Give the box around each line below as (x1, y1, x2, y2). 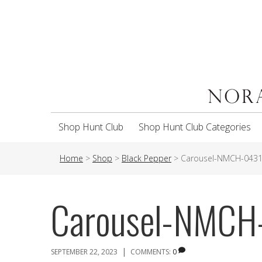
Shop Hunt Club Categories (139, 120, 251, 133)
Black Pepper (122, 153, 171, 164)
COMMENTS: (130, 247, 173, 257)
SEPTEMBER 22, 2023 (51, 247, 118, 257)
